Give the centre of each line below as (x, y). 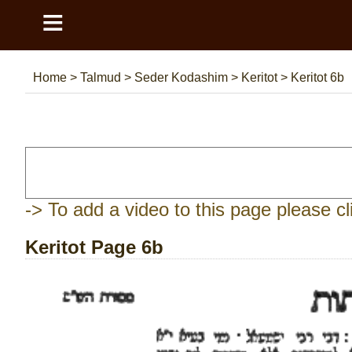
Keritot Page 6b (94, 247)
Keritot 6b (317, 77)
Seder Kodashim (183, 77)
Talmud (102, 77)
